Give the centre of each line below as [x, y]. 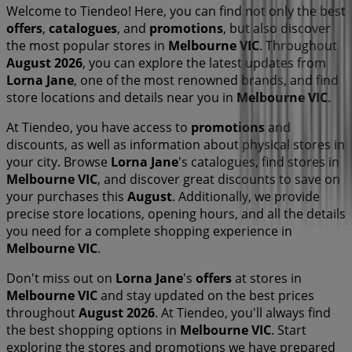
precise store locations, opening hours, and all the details [176, 214]
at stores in [267, 279]
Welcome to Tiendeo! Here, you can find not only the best [176, 11]
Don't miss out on [61, 279]
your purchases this [67, 197]
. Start [289, 330]
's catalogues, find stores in [259, 162]
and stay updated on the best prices [206, 296]
